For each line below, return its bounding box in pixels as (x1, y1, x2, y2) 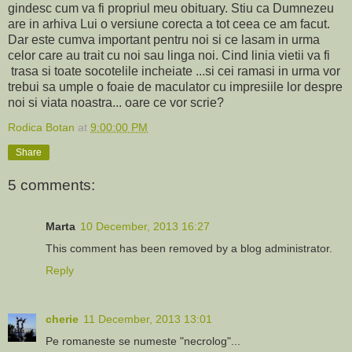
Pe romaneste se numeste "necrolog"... (46, 334, 240, 347)
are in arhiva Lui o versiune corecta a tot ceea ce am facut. (8, 16, 330, 31)
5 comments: (8, 177, 95, 194)
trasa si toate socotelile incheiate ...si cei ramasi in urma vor (8, 64, 340, 78)
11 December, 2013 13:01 (83, 312, 212, 325)
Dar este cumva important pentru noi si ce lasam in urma (8, 32, 320, 46)
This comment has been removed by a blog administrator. (46, 241, 332, 255)
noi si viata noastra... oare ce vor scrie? (8, 95, 224, 109)
